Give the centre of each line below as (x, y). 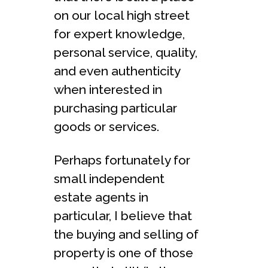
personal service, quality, (126, 52)
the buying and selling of (126, 234)
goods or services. (106, 126)
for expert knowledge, (119, 33)
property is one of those (124, 252)
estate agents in (101, 197)
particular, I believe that (123, 215)
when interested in (108, 89)
